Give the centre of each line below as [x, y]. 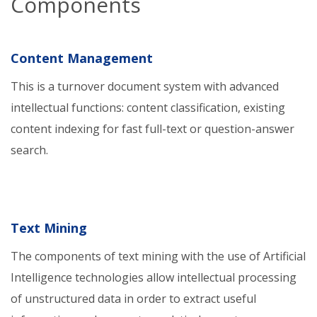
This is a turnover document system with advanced [145, 86]
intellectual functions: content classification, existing [148, 108]
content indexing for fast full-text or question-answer [152, 129]
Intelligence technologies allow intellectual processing [154, 277]
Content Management [82, 58]
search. [29, 150]
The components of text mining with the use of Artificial [158, 256]
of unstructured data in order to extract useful [133, 299]
